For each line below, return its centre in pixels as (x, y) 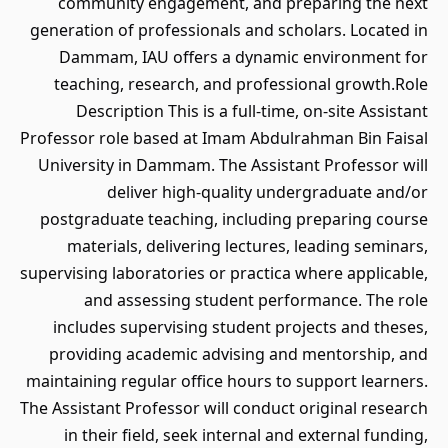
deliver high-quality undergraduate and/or (267, 192)
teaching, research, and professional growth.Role (241, 84)
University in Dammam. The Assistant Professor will (233, 165)
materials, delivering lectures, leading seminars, (247, 246)
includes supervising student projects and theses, (240, 327)
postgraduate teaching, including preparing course (234, 219)
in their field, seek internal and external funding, (246, 435)
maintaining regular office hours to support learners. (227, 381)
